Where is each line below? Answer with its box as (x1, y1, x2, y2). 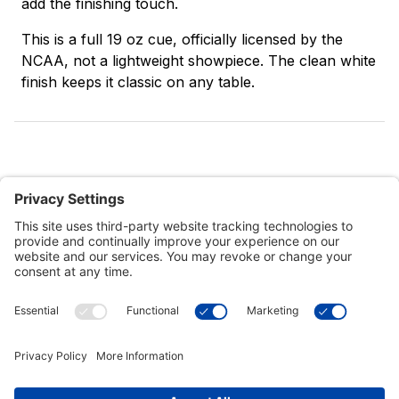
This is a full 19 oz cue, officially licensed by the (21, 30, 343, 49)
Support (14, 336, 64, 351)
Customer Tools (14, 293, 113, 308)
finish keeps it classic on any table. (21, 73, 255, 92)
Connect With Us (14, 379, 121, 394)
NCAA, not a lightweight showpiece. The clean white (21, 52, 376, 70)
